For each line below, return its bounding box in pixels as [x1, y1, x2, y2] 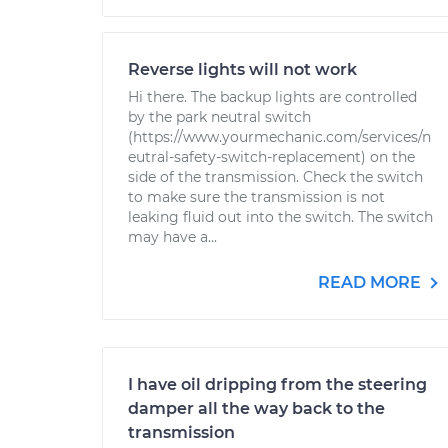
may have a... [128, 228, 217, 246]
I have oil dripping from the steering [128, 375, 427, 394]
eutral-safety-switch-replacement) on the [128, 148, 415, 166]
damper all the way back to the [128, 399, 385, 418]
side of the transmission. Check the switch [128, 168, 423, 186]
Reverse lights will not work [128, 60, 357, 79]
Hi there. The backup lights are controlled [128, 88, 417, 106]
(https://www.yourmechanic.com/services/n [128, 128, 431, 146]
